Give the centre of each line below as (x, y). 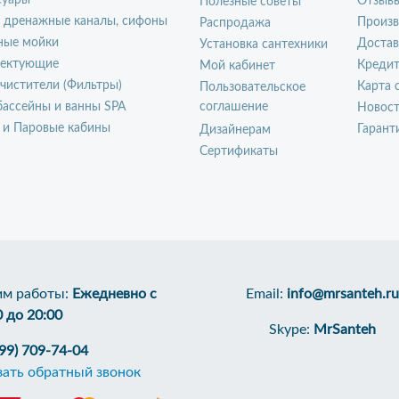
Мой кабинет (237, 66)
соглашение (234, 108)
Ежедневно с (114, 294)
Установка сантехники (264, 45)
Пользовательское (252, 87)
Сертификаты (239, 151)
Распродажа (235, 23)
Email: (266, 294)
